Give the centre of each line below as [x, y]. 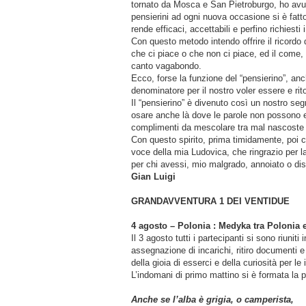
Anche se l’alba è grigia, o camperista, [212, 299]
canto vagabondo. [166, 66]
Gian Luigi [153, 176]
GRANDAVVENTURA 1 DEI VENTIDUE [210, 201]
